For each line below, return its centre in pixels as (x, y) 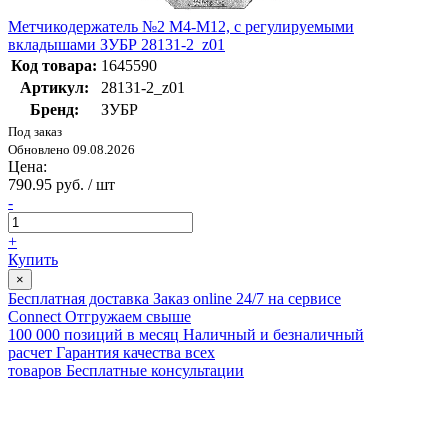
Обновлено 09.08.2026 (71, 150)
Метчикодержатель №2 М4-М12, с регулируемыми (181, 27)
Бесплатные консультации (155, 371)
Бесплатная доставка (78, 299)
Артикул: (54, 88)
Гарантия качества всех (135, 353)
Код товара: (54, 66)
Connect (34, 317)
